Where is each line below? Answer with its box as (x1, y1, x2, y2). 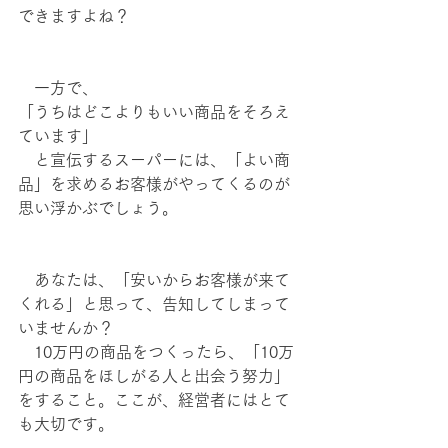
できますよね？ (18, 8, 130, 24)
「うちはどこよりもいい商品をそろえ (18, 104, 290, 120)
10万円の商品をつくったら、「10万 (18, 344, 294, 360)
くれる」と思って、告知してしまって (18, 296, 290, 312)
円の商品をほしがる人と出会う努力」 (18, 368, 290, 384)
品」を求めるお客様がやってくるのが (18, 176, 290, 192)
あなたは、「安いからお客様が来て (18, 272, 290, 288)
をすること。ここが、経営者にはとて (18, 392, 290, 408)
